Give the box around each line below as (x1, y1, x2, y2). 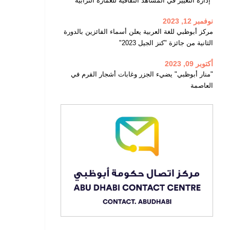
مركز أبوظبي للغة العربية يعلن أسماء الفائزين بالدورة (63, 28, 213, 36)
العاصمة (190, 82, 213, 90)
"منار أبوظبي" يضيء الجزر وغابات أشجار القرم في (70, 70, 213, 79)
